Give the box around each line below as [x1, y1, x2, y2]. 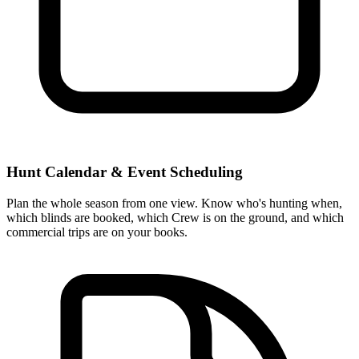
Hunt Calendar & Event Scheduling [6, 163, 243, 181]
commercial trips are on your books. [6, 225, 188, 240]
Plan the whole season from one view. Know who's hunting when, [6, 196, 342, 211]
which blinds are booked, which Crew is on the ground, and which [6, 211, 344, 225]
